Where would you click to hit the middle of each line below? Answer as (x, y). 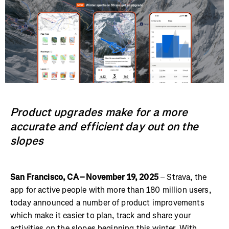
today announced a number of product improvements (107, 202)
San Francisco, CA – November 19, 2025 (84, 177)
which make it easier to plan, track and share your (101, 215)
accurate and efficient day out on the (105, 126)
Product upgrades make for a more (99, 112)
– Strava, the (182, 177)
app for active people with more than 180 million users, (111, 190)
